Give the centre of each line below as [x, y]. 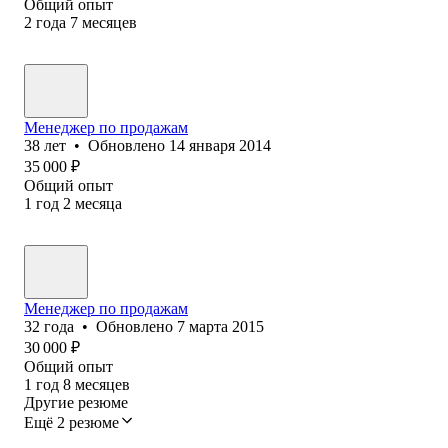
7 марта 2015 [220, 326]
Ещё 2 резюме [71, 422]
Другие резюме [76, 402]
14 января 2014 [220, 145]
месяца [98, 203]
